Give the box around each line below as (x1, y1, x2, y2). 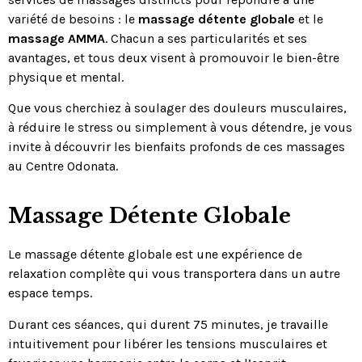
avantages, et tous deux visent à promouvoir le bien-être (8, 49, 339, 65)
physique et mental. (8, 69, 124, 85)
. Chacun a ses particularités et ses (105, 30, 307, 46)
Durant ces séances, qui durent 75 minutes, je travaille (8, 316, 328, 332)
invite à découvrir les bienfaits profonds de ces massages (8, 139, 345, 155)
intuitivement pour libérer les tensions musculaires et (8, 335, 327, 351)
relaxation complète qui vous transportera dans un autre (8, 266, 340, 282)
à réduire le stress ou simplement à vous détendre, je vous (8, 120, 352, 136)
